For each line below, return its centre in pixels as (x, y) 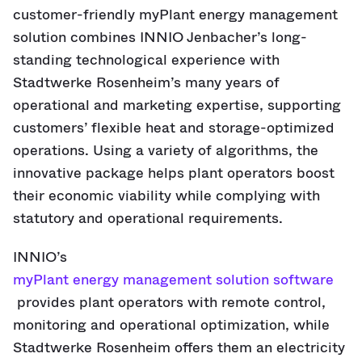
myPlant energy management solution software (173, 280)
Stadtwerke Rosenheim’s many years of (146, 82)
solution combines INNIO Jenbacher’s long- (160, 37)
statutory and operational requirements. (148, 218)
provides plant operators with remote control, (169, 302)
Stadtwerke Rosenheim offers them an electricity (179, 347)
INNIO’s (42, 257)
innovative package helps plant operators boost (174, 173)
